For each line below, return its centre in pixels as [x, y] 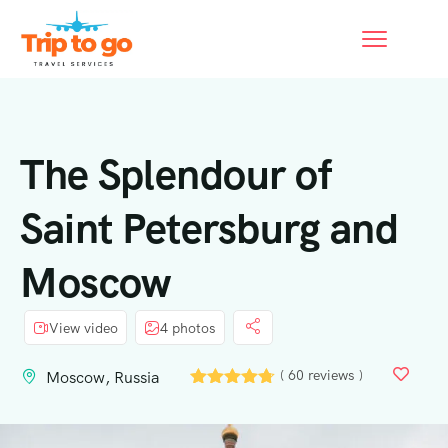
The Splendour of [175, 175]
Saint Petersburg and [209, 229]
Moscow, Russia [103, 378]
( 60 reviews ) [322, 375]
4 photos [188, 327]
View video [83, 327]
